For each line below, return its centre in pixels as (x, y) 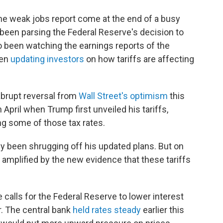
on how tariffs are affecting (139, 59)
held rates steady (107, 210)
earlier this (163, 210)
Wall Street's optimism (123, 96)
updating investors (47, 59)
